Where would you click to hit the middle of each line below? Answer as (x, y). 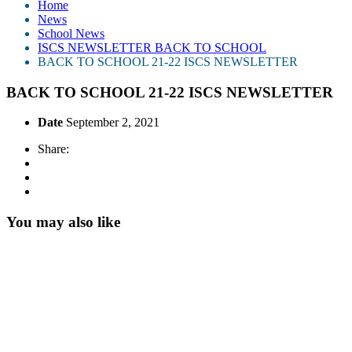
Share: (53, 149)
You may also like (63, 222)
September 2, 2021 (113, 123)
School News (71, 33)
